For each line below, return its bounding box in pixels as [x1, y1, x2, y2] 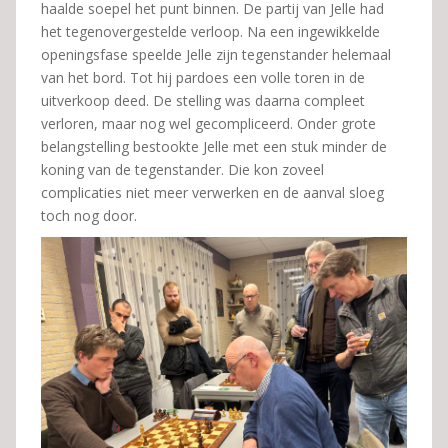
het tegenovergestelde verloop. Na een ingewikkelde [41, 21, 380, 41]
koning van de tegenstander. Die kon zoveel [41, 159, 324, 179]
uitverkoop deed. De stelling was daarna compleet [41, 90, 365, 110]
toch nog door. [41, 205, 137, 225]
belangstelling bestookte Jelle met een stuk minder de [41, 136, 387, 156]
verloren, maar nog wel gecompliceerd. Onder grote [41, 113, 376, 133]
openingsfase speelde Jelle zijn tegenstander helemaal [41, 44, 391, 64]
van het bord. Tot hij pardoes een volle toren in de [41, 67, 365, 87]
